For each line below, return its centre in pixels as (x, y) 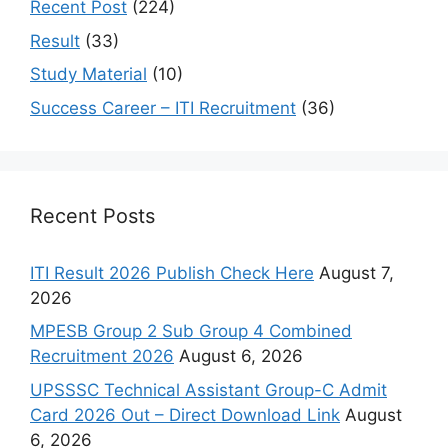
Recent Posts (92, 215)
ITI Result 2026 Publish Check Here (172, 272)
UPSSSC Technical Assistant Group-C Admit (208, 389)
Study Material (88, 74)
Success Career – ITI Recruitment (163, 107)
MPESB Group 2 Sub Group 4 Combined (191, 331)
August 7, (356, 272)
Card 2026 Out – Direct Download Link (185, 414)
